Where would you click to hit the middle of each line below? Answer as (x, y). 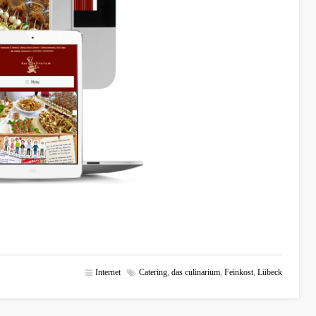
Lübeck (270, 273)
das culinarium (196, 273)
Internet (108, 273)
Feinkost (239, 273)
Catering (153, 273)
